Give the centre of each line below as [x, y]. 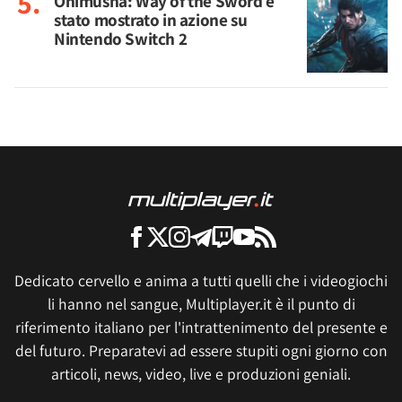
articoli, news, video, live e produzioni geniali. [201, 374]
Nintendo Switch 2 [121, 39]
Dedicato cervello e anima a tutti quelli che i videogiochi [201, 280]
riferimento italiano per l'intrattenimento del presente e [201, 327]
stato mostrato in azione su [151, 20]
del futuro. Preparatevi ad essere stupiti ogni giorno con [201, 350]
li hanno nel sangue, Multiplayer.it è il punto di [201, 304]
